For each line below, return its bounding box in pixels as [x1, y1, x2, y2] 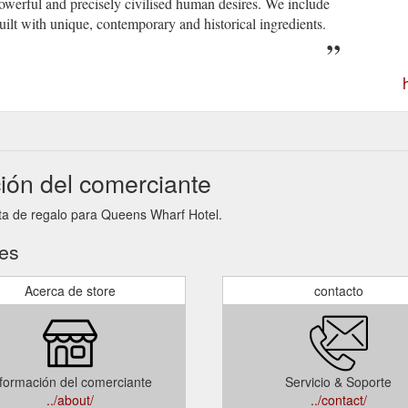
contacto [313, 280, 363, 300]
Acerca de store [24, 280, 116, 300]
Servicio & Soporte [285, 372, 392, 391]
